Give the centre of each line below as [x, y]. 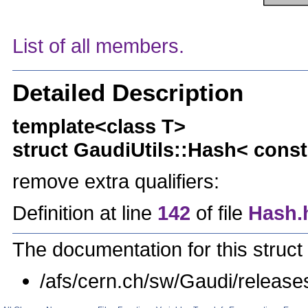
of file [219, 213]
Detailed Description [128, 93]
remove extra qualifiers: [116, 181]
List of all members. [98, 46]
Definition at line [85, 213]
